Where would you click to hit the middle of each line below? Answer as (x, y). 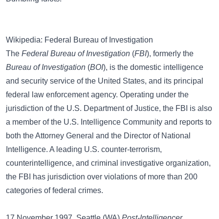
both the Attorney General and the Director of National (98, 136)
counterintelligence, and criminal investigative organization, (108, 163)
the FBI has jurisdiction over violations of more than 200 (102, 177)
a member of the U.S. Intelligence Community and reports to (109, 122)
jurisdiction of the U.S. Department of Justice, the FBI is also (109, 108)
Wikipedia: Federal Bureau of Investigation (79, 40)
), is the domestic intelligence (153, 67)
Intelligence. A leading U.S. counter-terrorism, (84, 149)
